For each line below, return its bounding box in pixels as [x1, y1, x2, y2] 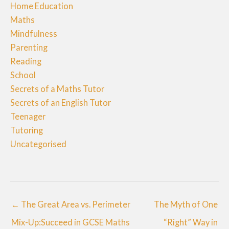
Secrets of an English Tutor [10, 97, 111, 107]
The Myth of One [154, 199, 218, 210]
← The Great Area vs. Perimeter [11, 199, 130, 210]
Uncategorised [10, 139, 66, 149]
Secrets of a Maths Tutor [10, 83, 104, 94]
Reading [10, 56, 41, 66]
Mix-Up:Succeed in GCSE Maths [11, 217, 130, 227]
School [10, 70, 36, 80]
